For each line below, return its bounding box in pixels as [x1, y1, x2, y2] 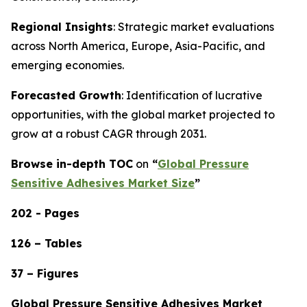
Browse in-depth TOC [11, 157, 133, 171]
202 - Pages [11, 206, 79, 220]
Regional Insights [11, 20, 113, 34]
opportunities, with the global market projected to [11, 108, 275, 121]
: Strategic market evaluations [113, 20, 274, 34]
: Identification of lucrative [121, 88, 262, 102]
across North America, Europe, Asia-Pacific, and [11, 39, 265, 53]
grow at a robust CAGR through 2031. [11, 127, 206, 140]
